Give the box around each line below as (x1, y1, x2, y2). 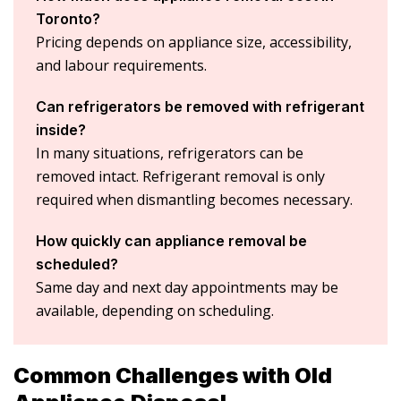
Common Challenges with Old (13, 362, 332, 388)
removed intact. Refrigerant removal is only (36, 166, 325, 186)
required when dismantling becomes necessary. (36, 189, 353, 209)
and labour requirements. (36, 55, 207, 75)
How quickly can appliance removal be (36, 231, 307, 250)
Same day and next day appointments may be (36, 277, 338, 297)
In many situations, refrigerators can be (36, 142, 303, 163)
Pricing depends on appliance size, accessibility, (36, 31, 352, 52)
